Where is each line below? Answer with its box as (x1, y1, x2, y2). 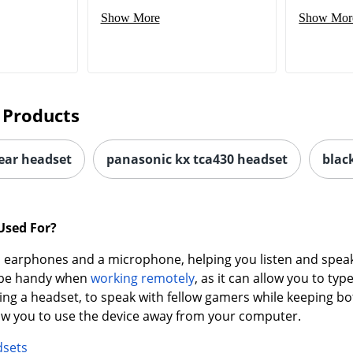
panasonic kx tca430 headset (106, 150, 288, 168)
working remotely (90, 269, 195, 287)
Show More (100, 10, 160, 24)
